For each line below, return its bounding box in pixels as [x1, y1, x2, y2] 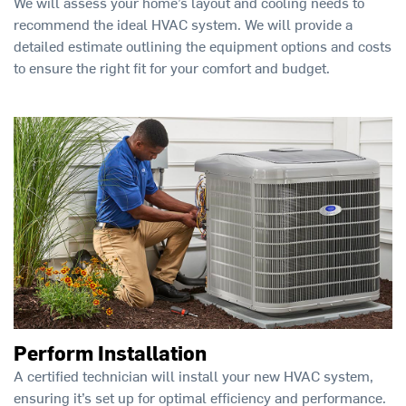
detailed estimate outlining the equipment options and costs [14, 35, 391, 56]
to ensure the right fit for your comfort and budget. [14, 57, 330, 78]
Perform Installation [14, 338, 207, 366]
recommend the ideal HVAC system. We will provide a [14, 14, 353, 34]
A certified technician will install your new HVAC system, [14, 364, 373, 385]
